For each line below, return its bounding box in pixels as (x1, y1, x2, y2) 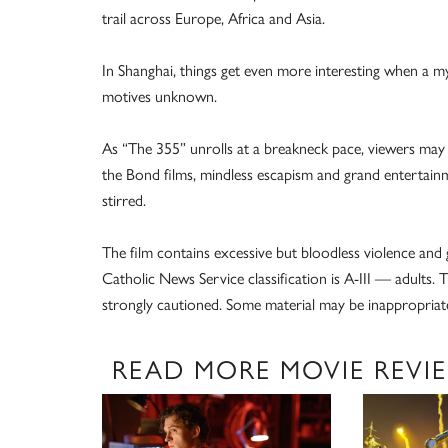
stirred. (102, 188, 146, 211)
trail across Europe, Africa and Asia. (102, 6, 325, 29)
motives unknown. (102, 84, 217, 107)
